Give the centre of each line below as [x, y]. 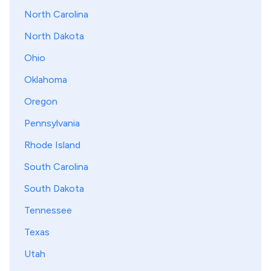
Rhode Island [52, 145]
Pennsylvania [52, 123]
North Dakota [54, 36]
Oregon [41, 101]
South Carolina [56, 167]
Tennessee [48, 210]
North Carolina [56, 14]
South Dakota [54, 188]
